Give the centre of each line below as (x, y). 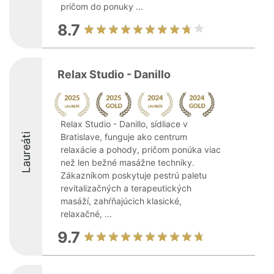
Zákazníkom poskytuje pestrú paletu (134, 175)
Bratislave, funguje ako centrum (124, 137)
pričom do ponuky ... (102, 6)
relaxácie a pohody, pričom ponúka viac (141, 150)
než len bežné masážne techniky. (128, 162)
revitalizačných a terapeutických (126, 188)
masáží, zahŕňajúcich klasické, (121, 201)
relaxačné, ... (86, 214)
